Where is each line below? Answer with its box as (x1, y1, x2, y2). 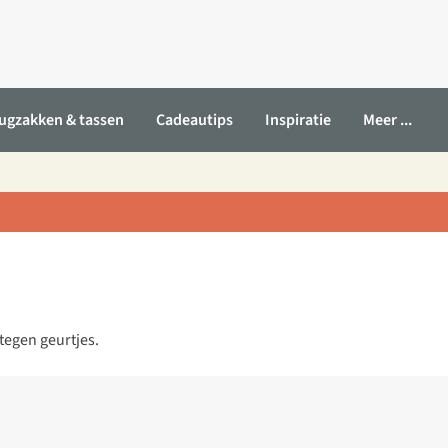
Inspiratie (265, 109, 331, 131)
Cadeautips (156, 109, 233, 131)
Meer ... (363, 109, 412, 131)
